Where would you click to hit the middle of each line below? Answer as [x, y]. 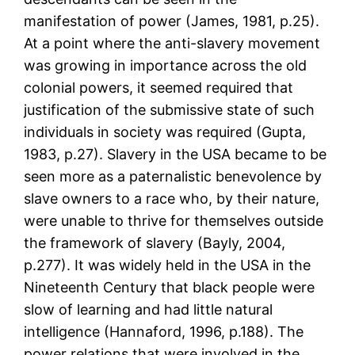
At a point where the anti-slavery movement [172, 44]
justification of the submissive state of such [170, 110]
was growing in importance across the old [166, 66]
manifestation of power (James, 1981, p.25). [172, 21]
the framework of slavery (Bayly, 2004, [155, 243]
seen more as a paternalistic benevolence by [173, 177]
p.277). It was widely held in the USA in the [168, 265]
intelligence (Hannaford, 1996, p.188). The [164, 332]
